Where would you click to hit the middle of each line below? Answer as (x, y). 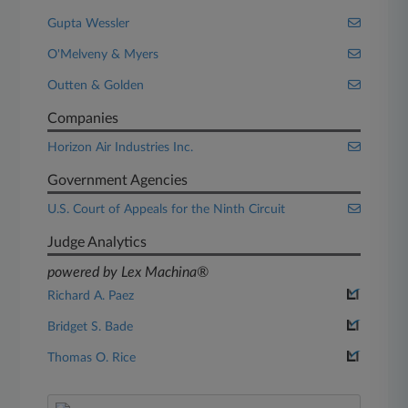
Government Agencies (118, 180)
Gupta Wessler (89, 24)
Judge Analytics (97, 242)
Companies (83, 118)
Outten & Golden (96, 86)
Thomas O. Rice (92, 358)
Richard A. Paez (91, 296)
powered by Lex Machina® (128, 272)
